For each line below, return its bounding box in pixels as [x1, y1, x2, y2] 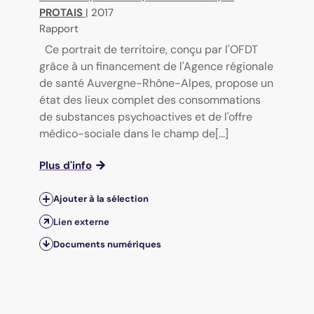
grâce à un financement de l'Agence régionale [39, 59, 273, 74]
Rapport [39, 22, 78, 36]
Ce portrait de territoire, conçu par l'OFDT [45, 42, 258, 57]
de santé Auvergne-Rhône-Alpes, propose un [39, 76, 273, 91]
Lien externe [53, 215, 109, 228]
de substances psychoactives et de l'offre [39, 109, 252, 125]
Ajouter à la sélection [53, 193, 149, 205]
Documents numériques [53, 238, 161, 250]
